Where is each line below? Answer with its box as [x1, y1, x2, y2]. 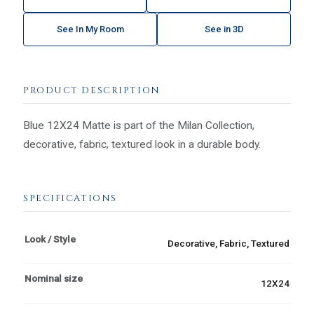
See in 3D [204, 24, 244, 35]
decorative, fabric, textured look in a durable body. [23, 137, 261, 151]
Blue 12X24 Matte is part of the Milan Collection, [23, 118, 254, 132]
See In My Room [56, 24, 124, 35]
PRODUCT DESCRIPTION [23, 83, 161, 97]
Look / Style [25, 233, 76, 245]
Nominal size [25, 273, 83, 285]
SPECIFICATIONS [23, 191, 117, 205]
